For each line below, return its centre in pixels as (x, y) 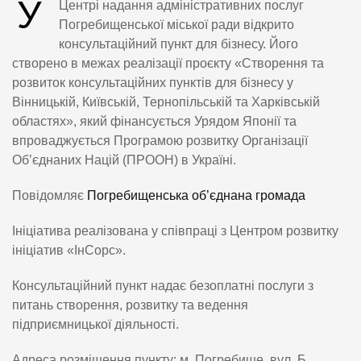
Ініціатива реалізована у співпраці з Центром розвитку (175, 231)
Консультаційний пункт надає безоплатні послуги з (163, 286)
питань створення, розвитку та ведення (130, 305)
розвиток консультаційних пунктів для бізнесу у (153, 83)
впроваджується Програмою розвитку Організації (160, 141)
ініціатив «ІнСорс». (69, 251)
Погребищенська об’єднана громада (196, 196)
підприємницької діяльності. (95, 325)
